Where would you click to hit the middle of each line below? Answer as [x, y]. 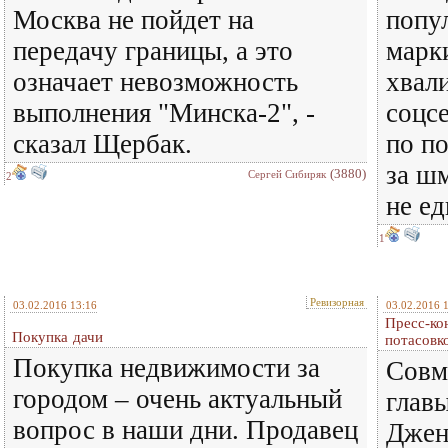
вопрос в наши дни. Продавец [185, 430]
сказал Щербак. [102, 144]
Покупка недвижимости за [166, 368]
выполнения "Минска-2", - [164, 113]
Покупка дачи [57, 337]
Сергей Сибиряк [287, 174]
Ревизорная [337, 302]
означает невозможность [155, 82]
